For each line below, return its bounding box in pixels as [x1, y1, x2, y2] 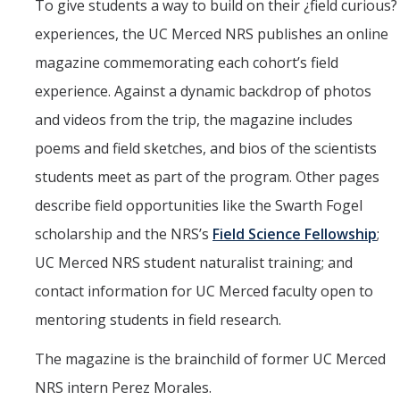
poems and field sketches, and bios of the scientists [35, 138, 377, 159]
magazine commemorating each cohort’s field [35, 53, 338, 73]
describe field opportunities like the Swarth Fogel [35, 196, 362, 216]
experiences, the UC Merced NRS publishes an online [35, 24, 388, 45]
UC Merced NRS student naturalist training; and [35, 253, 353, 273]
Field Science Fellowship [212, 224, 377, 245]
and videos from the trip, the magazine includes [35, 110, 353, 130]
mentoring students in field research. [35, 310, 281, 330]
